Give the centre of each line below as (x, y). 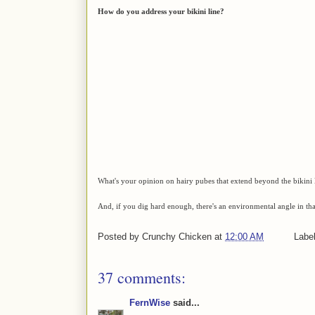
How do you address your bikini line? (161, 11)
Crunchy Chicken (177, 236)
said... (185, 302)
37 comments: (142, 277)
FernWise (150, 302)
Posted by (120, 236)
